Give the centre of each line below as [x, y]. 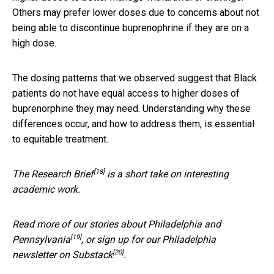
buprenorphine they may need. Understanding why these [131, 108]
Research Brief [62, 174]
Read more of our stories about [80, 224]
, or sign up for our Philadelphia [149, 239]
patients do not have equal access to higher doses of [126, 93]
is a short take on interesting [167, 174]
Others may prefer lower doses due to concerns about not [136, 12]
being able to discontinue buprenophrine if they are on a [131, 28]
